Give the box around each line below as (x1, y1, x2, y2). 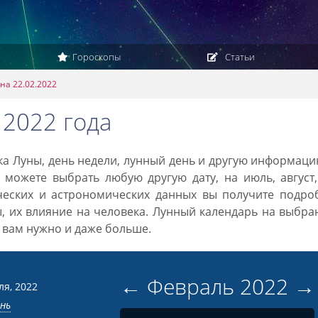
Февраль (141, 272, 240, 301)
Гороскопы (70, 50, 121, 63)
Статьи (223, 50, 255, 63)
